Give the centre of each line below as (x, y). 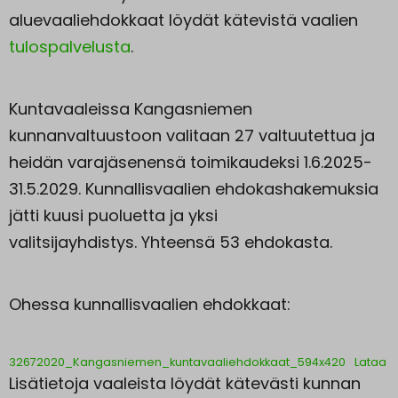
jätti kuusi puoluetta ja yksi (113, 215)
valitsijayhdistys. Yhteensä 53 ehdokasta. (171, 242)
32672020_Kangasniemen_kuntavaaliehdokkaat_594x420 (177, 362)
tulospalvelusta (70, 46)
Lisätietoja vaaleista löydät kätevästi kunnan (185, 383)
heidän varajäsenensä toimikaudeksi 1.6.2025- (191, 162)
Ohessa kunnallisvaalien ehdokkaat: (150, 304)
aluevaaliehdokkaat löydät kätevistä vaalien (183, 20)
